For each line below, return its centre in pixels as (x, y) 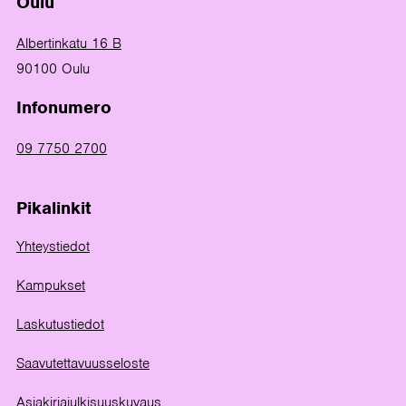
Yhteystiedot (53, 246)
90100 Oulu (53, 68)
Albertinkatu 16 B (69, 43)
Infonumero (64, 107)
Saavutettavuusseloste (83, 363)
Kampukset (51, 285)
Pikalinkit (54, 208)
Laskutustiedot (60, 324)
